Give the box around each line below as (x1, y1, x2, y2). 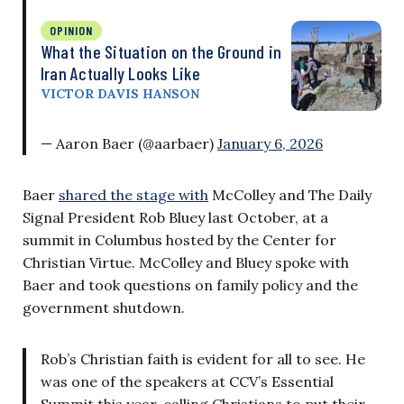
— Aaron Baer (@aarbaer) (41, 133, 217, 152)
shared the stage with (59, 185, 208, 204)
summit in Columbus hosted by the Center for (23, 230, 336, 249)
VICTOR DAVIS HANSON (41, 85, 199, 102)
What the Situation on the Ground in (41, 40, 282, 62)
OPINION (50, 22, 93, 38)
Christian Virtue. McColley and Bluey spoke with (23, 252, 349, 271)
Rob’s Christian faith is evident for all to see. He (41, 349, 365, 368)
